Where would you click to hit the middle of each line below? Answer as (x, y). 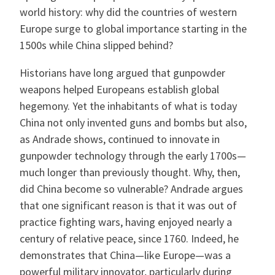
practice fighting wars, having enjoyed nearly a (126, 222)
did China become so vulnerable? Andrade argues (132, 188)
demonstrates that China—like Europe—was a (126, 255)
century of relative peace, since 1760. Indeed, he (130, 238)
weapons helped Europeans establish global (120, 89)
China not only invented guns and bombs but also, (134, 122)
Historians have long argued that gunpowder (123, 72)
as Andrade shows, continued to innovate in (120, 139)
